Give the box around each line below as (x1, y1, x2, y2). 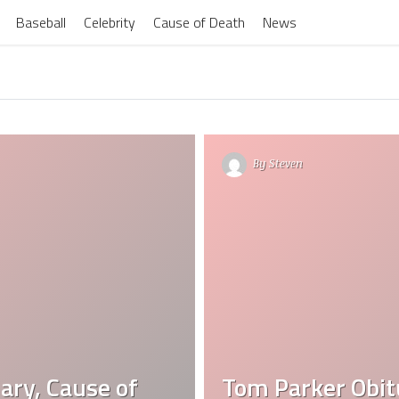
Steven (269, 155, 303, 172)
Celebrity (83, 12, 135, 33)
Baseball (15, 12, 66, 33)
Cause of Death (152, 12, 245, 33)
